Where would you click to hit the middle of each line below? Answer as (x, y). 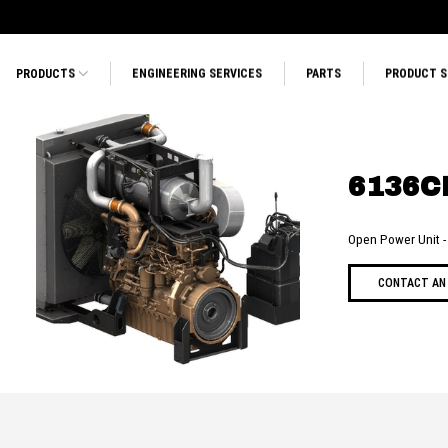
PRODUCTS (46, 73)
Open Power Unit (395, 240)
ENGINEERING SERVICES (197, 73)
